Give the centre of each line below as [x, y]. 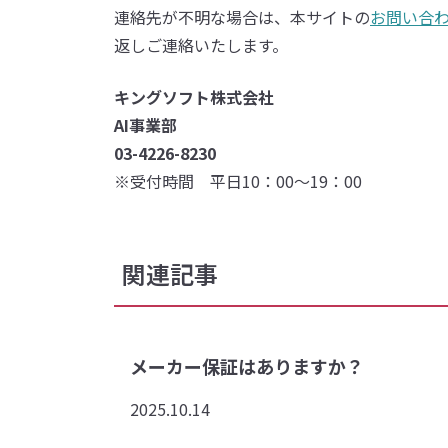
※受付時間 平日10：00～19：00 [242, 180]
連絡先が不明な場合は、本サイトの [242, 16]
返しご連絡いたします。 [201, 44]
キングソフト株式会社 [194, 96]
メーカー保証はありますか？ [247, 365]
